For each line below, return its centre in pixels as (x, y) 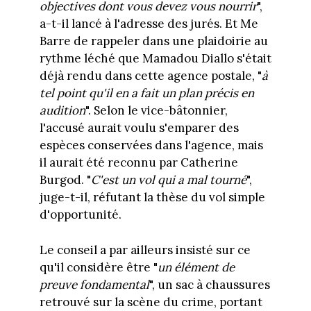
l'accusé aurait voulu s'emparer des (139, 128)
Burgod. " (65, 180)
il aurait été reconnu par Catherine (138, 163)
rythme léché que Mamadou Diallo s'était (155, 59)
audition (62, 111)
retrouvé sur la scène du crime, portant (151, 302)
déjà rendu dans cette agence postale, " (150, 76)
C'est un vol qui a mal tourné (168, 180)
